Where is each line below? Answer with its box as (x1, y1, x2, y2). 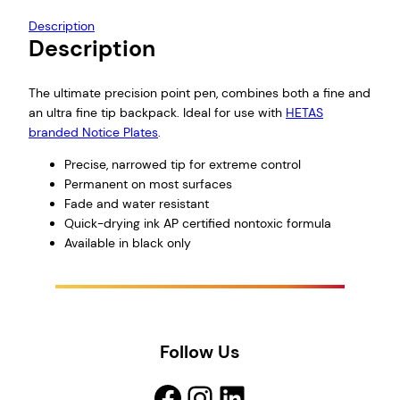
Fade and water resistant (64, 196, 209, 212)
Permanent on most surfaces (64, 176, 232, 193)
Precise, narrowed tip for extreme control (64, 156, 301, 173)
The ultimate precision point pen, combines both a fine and (29, 85, 371, 102)
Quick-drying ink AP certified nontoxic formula (64, 215, 331, 232)
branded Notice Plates (29, 124, 158, 141)
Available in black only (64, 235, 191, 252)
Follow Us (160, 340, 240, 364)
